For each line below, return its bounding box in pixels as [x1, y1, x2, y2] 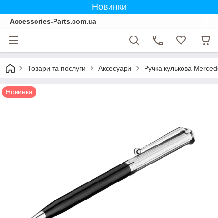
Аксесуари [98, 64, 131, 72]
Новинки [91, 2, 127, 12]
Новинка [6, 88, 33, 96]
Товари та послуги [27, 64, 86, 72]
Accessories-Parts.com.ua [10, 18, 96, 25]
